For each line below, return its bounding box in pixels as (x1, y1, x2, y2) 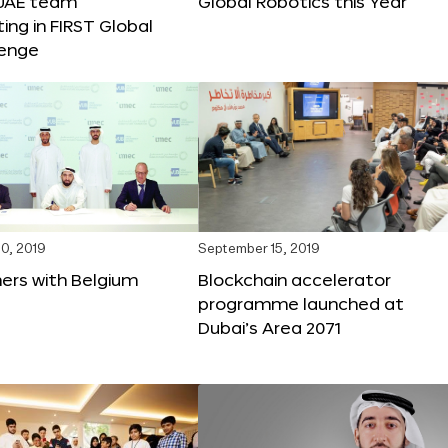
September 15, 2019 (198, 242, 320, 256)
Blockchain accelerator (198, 269, 391, 289)
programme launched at (198, 293, 404, 313)
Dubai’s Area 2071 (198, 317, 341, 337)
